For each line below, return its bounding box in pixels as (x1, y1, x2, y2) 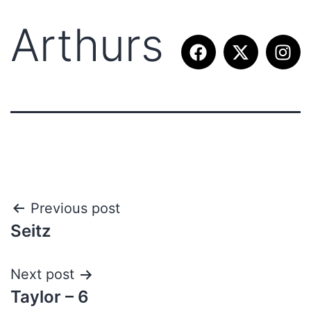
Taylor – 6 (10, 287, 89, 307)
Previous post (31, 200, 120, 217)
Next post (10, 266, 74, 283)
